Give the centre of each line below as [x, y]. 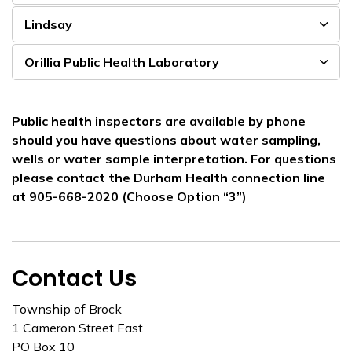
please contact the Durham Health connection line [169, 178]
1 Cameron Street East [77, 328]
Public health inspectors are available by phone [159, 121]
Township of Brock [67, 309]
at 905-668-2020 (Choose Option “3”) [129, 196]
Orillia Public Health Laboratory [122, 62]
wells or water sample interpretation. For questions [174, 159]
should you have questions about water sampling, [166, 140]
